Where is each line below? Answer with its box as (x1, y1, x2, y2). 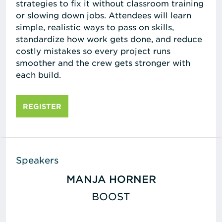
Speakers (16, 155, 58, 166)
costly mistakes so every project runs (16, 46, 170, 56)
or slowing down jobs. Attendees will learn (16, 10, 191, 20)
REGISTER (23, 102, 61, 111)
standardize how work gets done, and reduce (16, 34, 202, 44)
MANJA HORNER (66, 173, 156, 185)
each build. (16, 69, 61, 80)
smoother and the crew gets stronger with (16, 57, 190, 68)
